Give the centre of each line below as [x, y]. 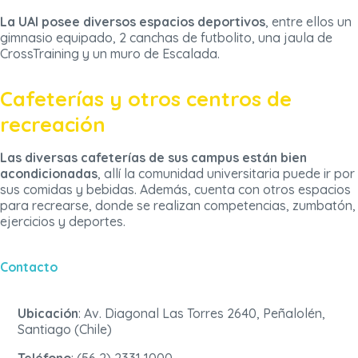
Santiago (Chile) [65, 330]
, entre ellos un [308, 22]
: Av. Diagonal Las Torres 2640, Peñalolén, [202, 314]
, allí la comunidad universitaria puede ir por [226, 174]
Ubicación [48, 314]
